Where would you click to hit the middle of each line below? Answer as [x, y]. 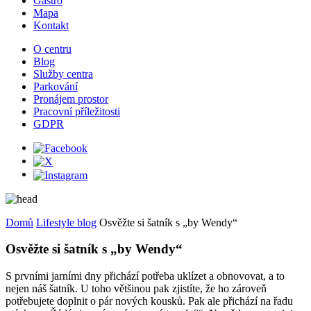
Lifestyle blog [66, 222]
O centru [52, 49]
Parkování [56, 86]
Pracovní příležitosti [77, 111]
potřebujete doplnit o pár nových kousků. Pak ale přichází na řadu [149, 301]
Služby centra [63, 74]
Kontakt [51, 25]
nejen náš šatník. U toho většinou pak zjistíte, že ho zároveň [136, 289]
